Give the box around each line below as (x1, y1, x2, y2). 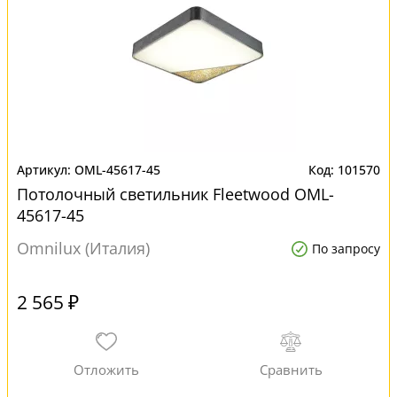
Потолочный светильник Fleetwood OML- (17, 183, 334, 205)
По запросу (312, 240, 380, 257)
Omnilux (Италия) (17, 237, 150, 259)
